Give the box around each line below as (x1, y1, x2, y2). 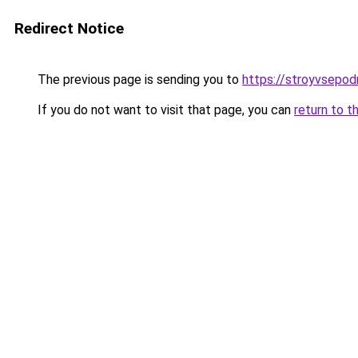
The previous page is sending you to (34, 72, 242, 87)
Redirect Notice (14, 19, 124, 38)
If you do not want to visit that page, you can (34, 102, 294, 117)
